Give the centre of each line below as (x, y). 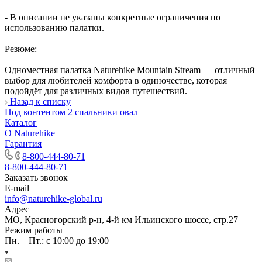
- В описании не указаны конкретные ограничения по (113, 17)
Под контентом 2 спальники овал (71, 112)
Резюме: (21, 49)
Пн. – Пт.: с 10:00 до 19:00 (57, 240)
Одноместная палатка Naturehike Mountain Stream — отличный (130, 70)
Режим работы (34, 230)
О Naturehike (30, 133)
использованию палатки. (54, 27)
